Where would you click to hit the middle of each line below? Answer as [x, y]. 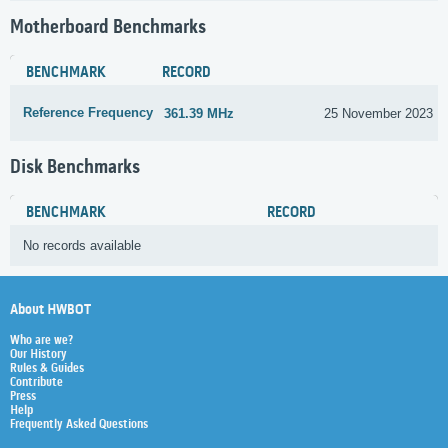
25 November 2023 [379, 113]
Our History [38, 354]
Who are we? [41, 340]
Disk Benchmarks [75, 168]
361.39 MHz [199, 113]
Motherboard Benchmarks [108, 27]
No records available [82, 246]
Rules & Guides [47, 368]
